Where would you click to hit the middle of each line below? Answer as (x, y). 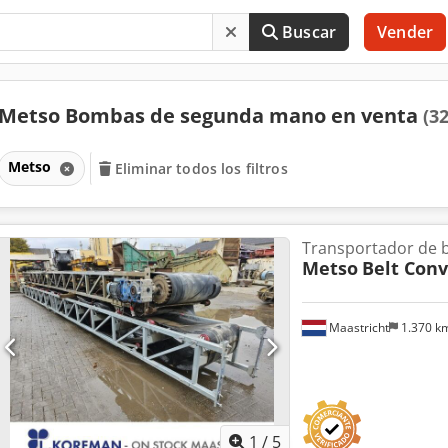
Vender (405, 32)
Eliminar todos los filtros (201, 168)
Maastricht (357, 327)
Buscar (309, 32)
